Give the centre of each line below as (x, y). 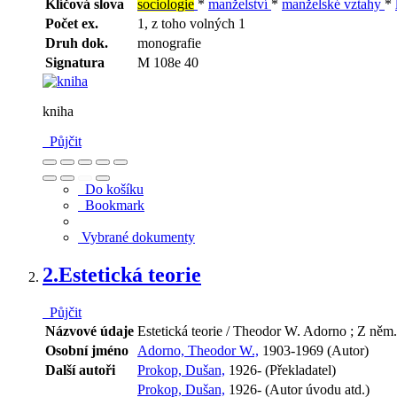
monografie (169, 43)
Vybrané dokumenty (136, 237)
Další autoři (80, 370)
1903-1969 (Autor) (314, 350)
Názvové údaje (90, 331)
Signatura (75, 62)
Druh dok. (77, 43)
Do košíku (111, 189)
